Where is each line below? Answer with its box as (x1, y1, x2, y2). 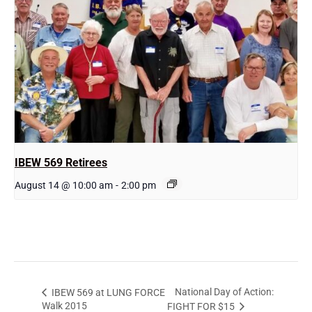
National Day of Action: (175, 286, 274, 298)
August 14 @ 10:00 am (15, 179, 113, 191)
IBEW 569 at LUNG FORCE (49, 286, 165, 298)
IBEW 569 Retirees (15, 155, 107, 169)
